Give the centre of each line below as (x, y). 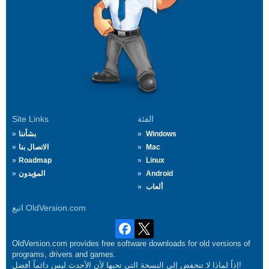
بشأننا (27, 134)
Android (159, 174)
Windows (161, 134)
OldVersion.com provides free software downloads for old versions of (131, 244)
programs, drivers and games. (64, 255)
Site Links (30, 119)
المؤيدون (32, 174)
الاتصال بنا (34, 147)
